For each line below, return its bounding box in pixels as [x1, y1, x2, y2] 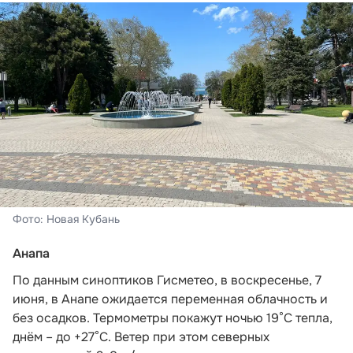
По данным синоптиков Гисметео [13, 271, 214, 288]
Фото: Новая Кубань [13, 211, 120, 226]
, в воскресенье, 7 [214, 271, 321, 288]
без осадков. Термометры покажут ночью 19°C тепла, [13, 309, 333, 326]
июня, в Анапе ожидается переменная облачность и [13, 290, 328, 307]
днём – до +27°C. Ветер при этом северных [13, 328, 269, 345]
